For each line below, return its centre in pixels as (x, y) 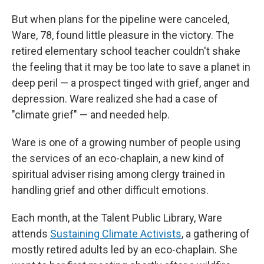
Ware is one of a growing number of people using (126, 142)
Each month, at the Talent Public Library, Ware (117, 218)
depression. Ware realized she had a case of (115, 99)
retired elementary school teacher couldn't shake (126, 51)
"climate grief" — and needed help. (91, 115)
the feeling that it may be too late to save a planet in (131, 67)
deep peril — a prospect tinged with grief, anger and (131, 83)
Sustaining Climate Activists (116, 234)
